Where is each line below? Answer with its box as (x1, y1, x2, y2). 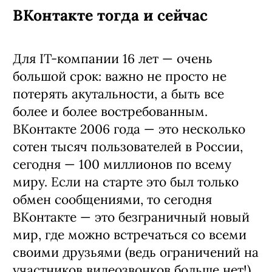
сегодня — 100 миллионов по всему (13, 155, 231, 172)
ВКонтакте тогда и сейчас (13, 5, 208, 25)
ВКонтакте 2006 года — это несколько (13, 120, 245, 137)
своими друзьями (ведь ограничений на (13, 243, 259, 260)
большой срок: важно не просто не (13, 67, 226, 84)
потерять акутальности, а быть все (13, 85, 224, 102)
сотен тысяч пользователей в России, (13, 138, 243, 155)
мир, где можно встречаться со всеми (13, 226, 246, 243)
